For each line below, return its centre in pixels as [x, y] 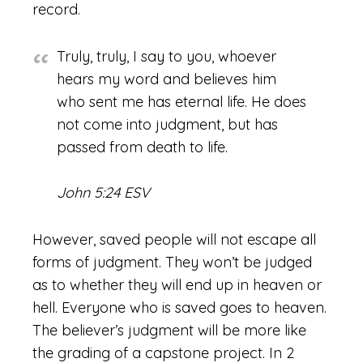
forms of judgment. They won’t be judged [172, 262]
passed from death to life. [142, 147]
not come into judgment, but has [167, 124]
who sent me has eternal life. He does [181, 102]
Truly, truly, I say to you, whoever [167, 56]
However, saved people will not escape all [174, 239]
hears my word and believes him [167, 79]
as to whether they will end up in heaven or [177, 285]
